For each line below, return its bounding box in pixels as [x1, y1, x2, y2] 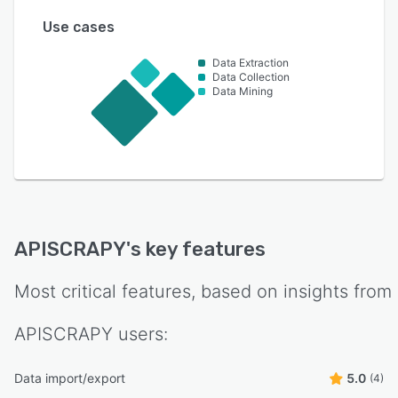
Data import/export [14, 370, 125, 386]
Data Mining [212, 84, 274, 98]
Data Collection [212, 70, 291, 84]
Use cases [43, 19, 115, 36]
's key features [126, 237, 266, 262]
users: [113, 323, 168, 346]
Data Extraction [212, 56, 290, 69]
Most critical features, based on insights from [14, 281, 392, 303]
